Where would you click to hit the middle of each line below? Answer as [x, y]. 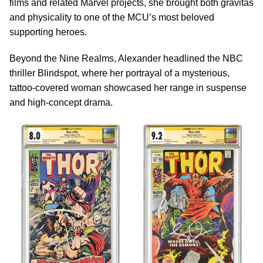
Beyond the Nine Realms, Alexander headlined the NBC [126, 59]
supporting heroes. [48, 32]
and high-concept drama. [61, 103]
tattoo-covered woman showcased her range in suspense [128, 88]
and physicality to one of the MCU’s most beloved [112, 18]
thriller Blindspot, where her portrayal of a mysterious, [119, 73]
